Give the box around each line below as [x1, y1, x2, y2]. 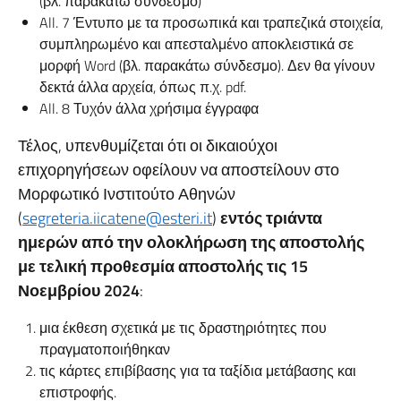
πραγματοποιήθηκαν [39, 338, 170, 360]
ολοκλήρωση [147, 230, 247, 254]
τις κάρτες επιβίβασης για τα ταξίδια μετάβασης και [39, 360, 356, 381]
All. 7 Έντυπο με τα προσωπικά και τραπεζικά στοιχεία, [39, 12, 383, 33]
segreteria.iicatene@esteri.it [22, 206, 212, 230]
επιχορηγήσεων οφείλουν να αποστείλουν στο [18, 158, 339, 182]
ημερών [18, 230, 78, 254]
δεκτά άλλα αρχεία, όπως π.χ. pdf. [39, 76, 246, 98]
